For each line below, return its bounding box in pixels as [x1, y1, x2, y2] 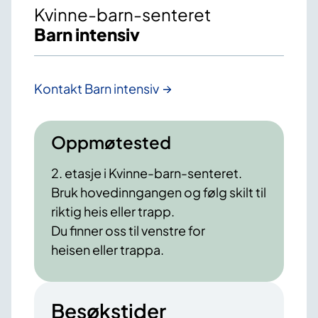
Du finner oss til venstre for [51, 222, 205, 239]
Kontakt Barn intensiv [34, 80, 159, 97]
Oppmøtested [51, 131, 171, 153]
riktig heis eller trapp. [51, 203, 175, 220]
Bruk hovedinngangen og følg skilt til [51, 184, 266, 201]
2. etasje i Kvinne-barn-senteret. [51, 165, 242, 182]
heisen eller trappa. [51, 241, 164, 258]
